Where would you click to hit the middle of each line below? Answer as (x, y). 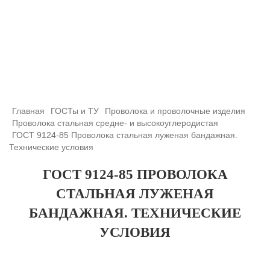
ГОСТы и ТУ (75, 111)
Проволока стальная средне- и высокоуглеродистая (115, 123)
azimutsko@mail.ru (135, 80)
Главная (28, 111)
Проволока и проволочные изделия (175, 111)
